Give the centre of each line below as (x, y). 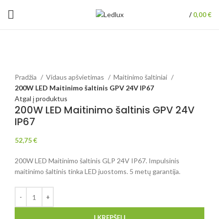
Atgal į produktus (41, 99)
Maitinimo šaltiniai (141, 77)
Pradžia (26, 77)
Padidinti (28, 66)
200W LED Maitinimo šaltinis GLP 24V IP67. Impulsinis (97, 161)
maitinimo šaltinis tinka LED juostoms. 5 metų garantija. (98, 172)
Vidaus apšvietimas (76, 77)
